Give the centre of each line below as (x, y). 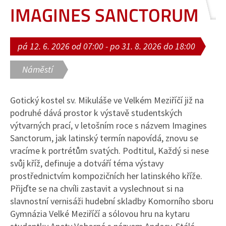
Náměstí (38, 69)
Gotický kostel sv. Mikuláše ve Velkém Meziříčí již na (107, 100)
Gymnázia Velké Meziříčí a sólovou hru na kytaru (100, 214)
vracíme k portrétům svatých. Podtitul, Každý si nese (109, 151)
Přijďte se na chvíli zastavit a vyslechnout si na (97, 188)
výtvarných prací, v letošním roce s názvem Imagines (108, 125)
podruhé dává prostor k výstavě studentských (96, 113)
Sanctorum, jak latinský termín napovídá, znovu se (104, 138)
